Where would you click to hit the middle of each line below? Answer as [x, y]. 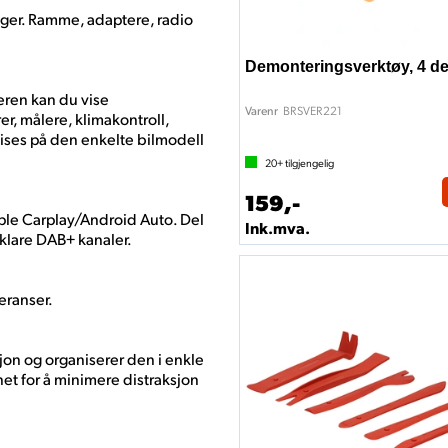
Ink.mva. [277, 227]
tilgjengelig [308, 162]
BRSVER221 [312, 110]
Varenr [261, 110]
